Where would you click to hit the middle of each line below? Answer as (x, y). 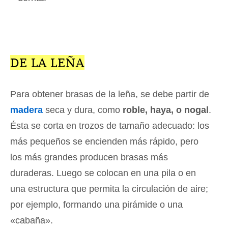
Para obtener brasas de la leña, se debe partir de (110, 94)
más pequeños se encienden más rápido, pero (104, 142)
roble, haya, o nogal (166, 110)
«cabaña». (32, 221)
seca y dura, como (83, 110)
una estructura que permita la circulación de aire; (109, 189)
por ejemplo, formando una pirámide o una (96, 205)
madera (26, 110)
